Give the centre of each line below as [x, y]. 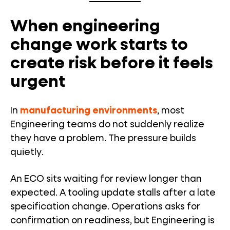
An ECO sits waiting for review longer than [106, 179]
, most [171, 111]
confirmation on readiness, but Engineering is [112, 221]
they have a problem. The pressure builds [103, 139]
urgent [38, 82]
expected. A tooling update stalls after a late [113, 193]
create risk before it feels [112, 64]
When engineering [85, 27]
